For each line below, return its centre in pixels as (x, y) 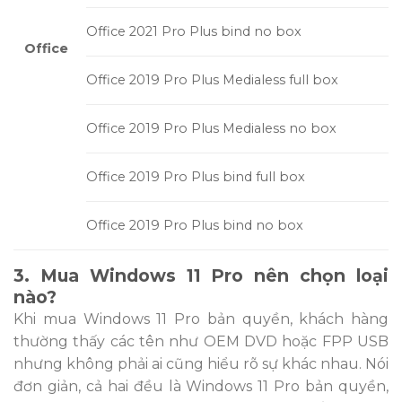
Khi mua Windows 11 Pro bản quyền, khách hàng (201, 319)
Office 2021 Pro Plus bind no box (194, 32)
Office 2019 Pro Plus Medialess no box (211, 129)
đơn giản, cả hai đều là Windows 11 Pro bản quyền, (201, 387)
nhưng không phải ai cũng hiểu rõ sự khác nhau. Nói (201, 364)
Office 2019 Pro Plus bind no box (195, 226)
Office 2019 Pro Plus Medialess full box (212, 80)
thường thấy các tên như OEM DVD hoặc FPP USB (201, 342)
